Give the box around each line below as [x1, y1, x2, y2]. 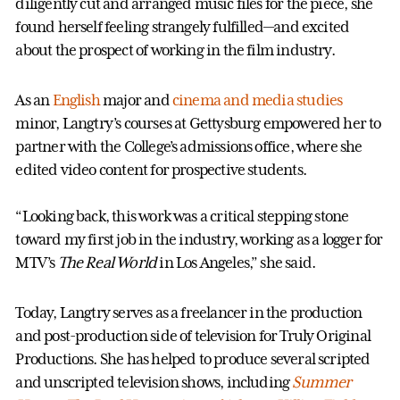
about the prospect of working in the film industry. [15, 41, 335, 60]
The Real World [57, 254, 157, 272]
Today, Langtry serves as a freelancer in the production [15, 304, 362, 322]
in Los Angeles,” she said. [156, 254, 316, 272]
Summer [292, 373, 352, 392]
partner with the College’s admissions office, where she [15, 137, 362, 156]
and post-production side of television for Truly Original [15, 327, 371, 346]
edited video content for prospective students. [15, 161, 306, 179]
